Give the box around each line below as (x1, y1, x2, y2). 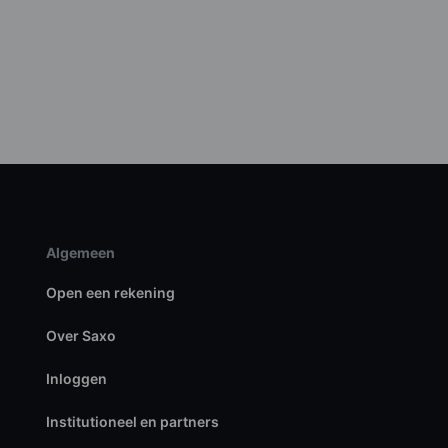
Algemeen (45, 243, 115, 261)
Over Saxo (45, 326, 116, 344)
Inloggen (45, 369, 107, 387)
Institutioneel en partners (45, 412, 219, 430)
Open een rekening (45, 283, 175, 301)
